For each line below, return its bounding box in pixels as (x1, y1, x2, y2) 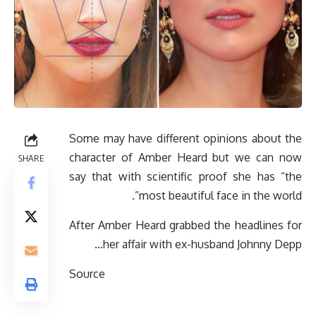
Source (69, 266, 105, 281)
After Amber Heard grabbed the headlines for (69, 217, 302, 232)
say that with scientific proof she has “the (69, 169, 302, 183)
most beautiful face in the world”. (139, 188, 302, 202)
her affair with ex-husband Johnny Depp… (103, 236, 302, 251)
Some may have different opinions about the (69, 130, 302, 145)
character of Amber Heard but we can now (69, 150, 302, 164)
